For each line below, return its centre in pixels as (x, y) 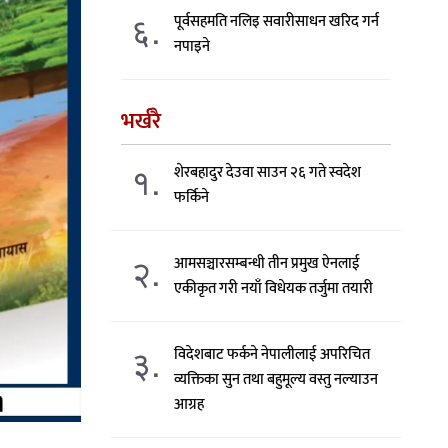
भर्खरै (141, 121)
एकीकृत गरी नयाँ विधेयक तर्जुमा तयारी (274, 288)
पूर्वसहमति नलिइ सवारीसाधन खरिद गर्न (277, 21)
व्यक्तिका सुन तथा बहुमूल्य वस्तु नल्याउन (276, 379)
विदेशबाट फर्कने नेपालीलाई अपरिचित (272, 354)
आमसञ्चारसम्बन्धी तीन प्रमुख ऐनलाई (267, 263)
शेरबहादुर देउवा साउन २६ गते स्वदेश (268, 172)
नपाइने (192, 46)
